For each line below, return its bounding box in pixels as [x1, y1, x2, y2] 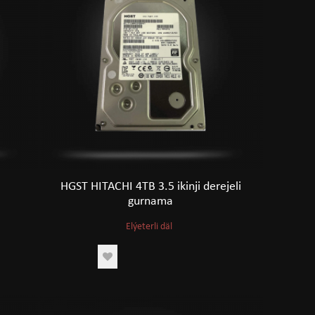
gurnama [128, 195, 173, 208]
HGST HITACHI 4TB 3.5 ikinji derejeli [60, 180, 241, 193]
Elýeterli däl [125, 221, 172, 232]
